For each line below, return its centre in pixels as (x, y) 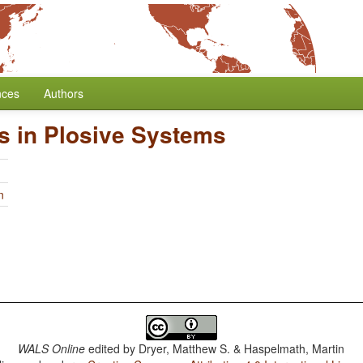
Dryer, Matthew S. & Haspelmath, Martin (242, 348)
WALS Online (52, 348)
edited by (112, 348)
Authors (64, 93)
